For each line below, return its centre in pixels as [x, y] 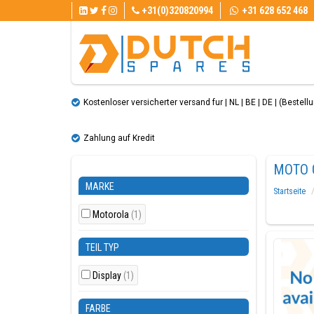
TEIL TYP [102, 247]
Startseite [289, 191]
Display [108, 275]
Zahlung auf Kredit [119, 138]
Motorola [112, 214]
